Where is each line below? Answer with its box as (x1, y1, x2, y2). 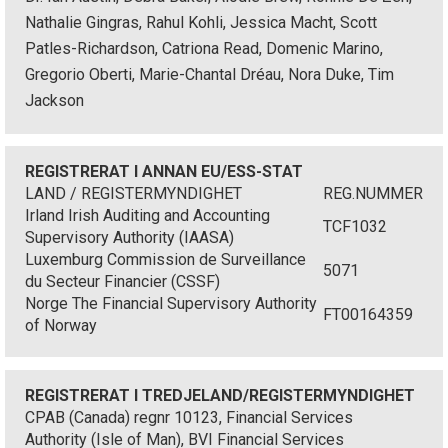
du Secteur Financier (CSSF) (25, 272, 220, 292)
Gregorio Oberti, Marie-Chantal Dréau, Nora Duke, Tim (25, 64, 394, 84)
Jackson (25, 90, 84, 110)
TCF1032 (323, 217, 387, 237)
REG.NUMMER (323, 184, 423, 204)
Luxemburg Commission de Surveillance (25, 250, 306, 270)
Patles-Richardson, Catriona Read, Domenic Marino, (25, 38, 383, 58)
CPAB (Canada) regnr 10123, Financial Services (25, 407, 353, 427)
